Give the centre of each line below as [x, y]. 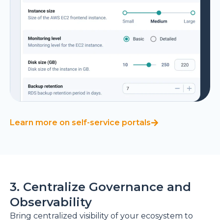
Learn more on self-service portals [80, 123]
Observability [51, 202]
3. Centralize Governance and [100, 187]
